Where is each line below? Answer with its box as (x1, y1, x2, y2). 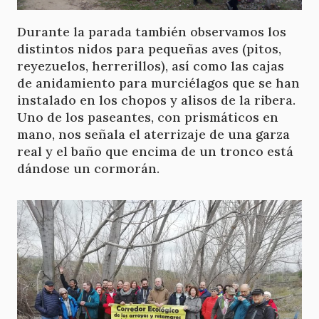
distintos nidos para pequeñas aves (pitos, (17, 41, 281, 58)
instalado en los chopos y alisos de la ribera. (17, 92, 296, 109)
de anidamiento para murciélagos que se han (17, 75, 300, 92)
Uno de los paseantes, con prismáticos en (17, 109, 278, 126)
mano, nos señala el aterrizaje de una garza (17, 126, 290, 143)
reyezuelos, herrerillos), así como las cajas (17, 58, 284, 75)
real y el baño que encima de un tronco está (17, 143, 293, 160)
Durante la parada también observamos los (17, 23, 286, 41)
